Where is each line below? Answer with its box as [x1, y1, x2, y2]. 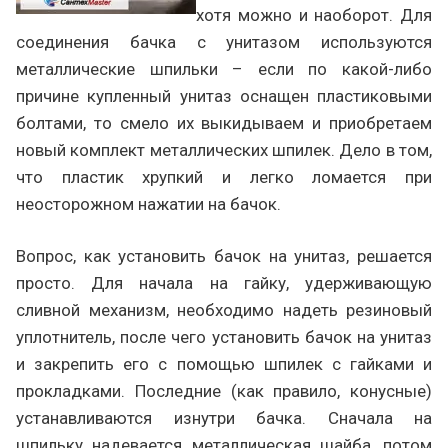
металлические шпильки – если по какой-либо [16, 59, 432, 79]
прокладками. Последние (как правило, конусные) [16, 381, 432, 401]
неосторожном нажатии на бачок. [16, 194, 281, 214]
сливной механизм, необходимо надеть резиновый [16, 300, 432, 320]
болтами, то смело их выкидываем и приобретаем [16, 113, 432, 133]
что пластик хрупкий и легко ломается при [16, 167, 432, 187]
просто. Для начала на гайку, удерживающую [16, 273, 432, 293]
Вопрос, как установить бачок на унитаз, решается [16, 246, 432, 266]
